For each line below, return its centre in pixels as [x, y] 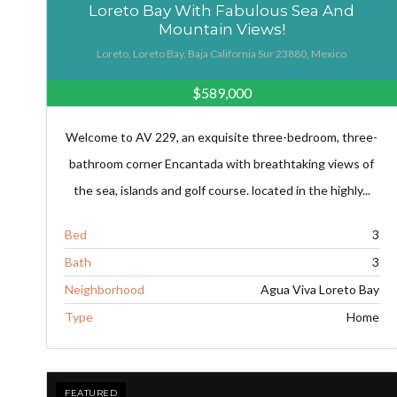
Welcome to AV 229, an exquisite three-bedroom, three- [222, 137]
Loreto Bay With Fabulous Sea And [222, 11]
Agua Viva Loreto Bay [319, 290]
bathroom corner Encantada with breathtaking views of [222, 164]
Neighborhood [105, 290]
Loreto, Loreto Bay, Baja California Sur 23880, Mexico [222, 54]
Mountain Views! [222, 30]
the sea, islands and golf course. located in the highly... [222, 191]
